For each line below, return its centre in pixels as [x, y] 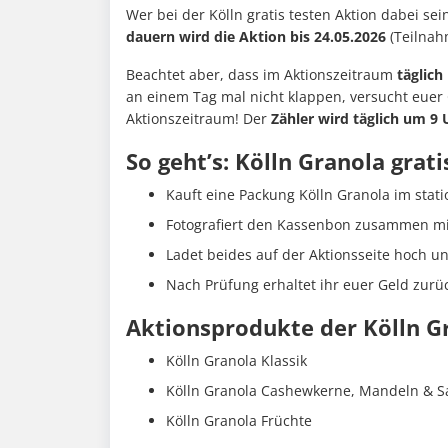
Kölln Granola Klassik [236, 361]
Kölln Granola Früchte [239, 421]
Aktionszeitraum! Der [198, 119]
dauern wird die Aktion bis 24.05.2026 [256, 37]
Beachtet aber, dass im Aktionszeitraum [261, 75]
